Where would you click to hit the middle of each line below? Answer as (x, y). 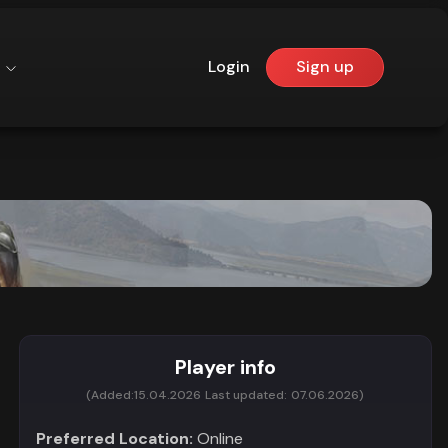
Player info (225, 367)
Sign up (325, 67)
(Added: (110, 395)
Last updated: (246, 395)
